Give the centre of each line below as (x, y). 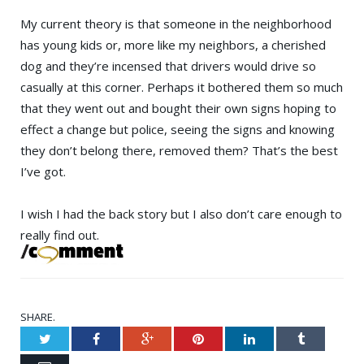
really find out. (60, 234)
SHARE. (38, 317)
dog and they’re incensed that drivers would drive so (168, 65)
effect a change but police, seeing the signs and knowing (178, 129)
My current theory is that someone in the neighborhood (176, 23)
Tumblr (322, 338)
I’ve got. (43, 171)
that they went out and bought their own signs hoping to (178, 108)
